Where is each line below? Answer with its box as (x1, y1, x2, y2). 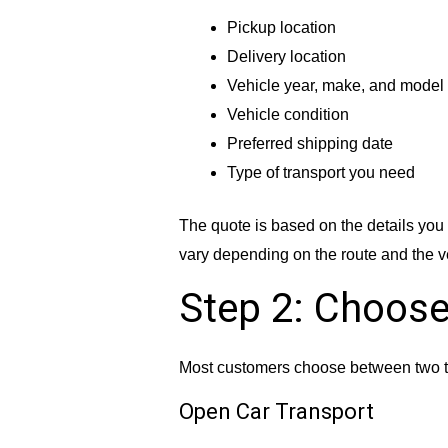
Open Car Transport (178, 399, 374, 425)
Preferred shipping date (226, 135, 393, 153)
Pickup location (226, 19, 336, 37)
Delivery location (226, 48, 346, 66)
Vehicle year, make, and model (226, 77, 444, 95)
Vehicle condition (226, 106, 349, 124)
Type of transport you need (226, 164, 415, 182)
